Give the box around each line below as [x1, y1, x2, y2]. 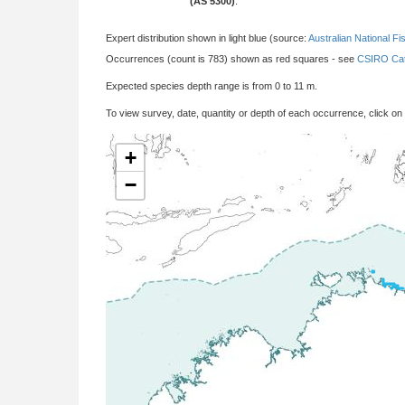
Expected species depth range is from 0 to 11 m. [106, 80, 317, 91]
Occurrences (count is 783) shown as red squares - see [106, 53, 357, 64]
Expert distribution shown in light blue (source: [106, 32, 308, 43]
